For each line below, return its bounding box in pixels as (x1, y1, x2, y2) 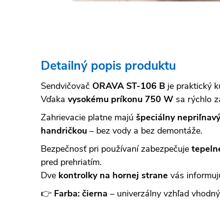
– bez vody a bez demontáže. (87, 124, 202, 137)
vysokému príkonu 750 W (68, 93, 173, 105)
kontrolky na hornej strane (58, 169, 168, 181)
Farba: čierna (54, 187, 108, 199)
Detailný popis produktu (41, 57, 176, 74)
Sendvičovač (41, 80, 92, 92)
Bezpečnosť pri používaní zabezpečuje (41, 142, 192, 155)
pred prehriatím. (41, 156, 102, 168)
